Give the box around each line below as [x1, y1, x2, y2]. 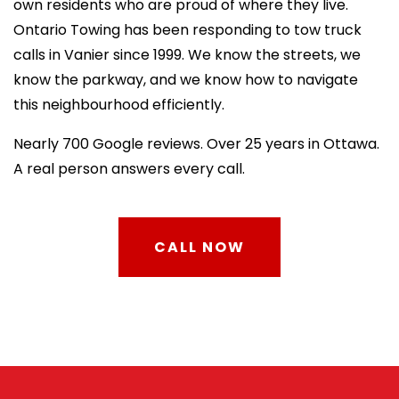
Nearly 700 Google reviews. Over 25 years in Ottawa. [13, 134, 379, 154]
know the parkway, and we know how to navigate [13, 69, 358, 90]
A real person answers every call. [13, 159, 245, 179]
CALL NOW [154, 237, 245, 257]
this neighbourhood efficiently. [13, 94, 224, 115]
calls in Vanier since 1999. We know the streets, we [13, 45, 361, 65]
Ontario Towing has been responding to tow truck [13, 20, 362, 40]
